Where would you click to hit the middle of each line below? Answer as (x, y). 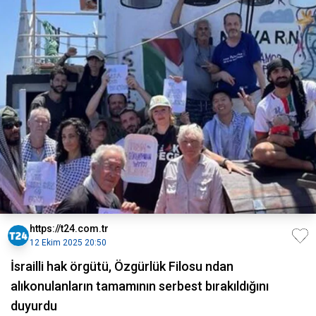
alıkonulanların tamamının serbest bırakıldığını (140, 286)
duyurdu (34, 306)
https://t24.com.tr (69, 229)
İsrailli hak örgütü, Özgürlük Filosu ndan (122, 267)
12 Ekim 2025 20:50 (68, 243)
